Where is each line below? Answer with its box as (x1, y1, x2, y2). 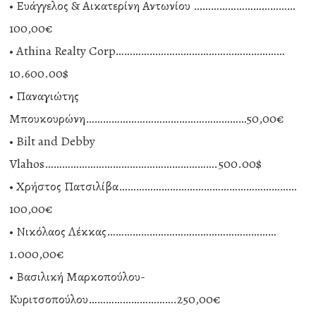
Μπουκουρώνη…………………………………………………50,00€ (9, 110, 285, 127)
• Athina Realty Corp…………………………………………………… (9, 42, 285, 59)
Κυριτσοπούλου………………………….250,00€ (9, 291, 221, 308)
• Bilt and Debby (9, 133, 96, 150)
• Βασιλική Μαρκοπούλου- (9, 268, 146, 285)
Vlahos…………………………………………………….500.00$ (9, 155, 262, 172)
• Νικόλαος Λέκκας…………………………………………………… (9, 223, 276, 240)
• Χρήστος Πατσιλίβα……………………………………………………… (9, 178, 297, 195)
